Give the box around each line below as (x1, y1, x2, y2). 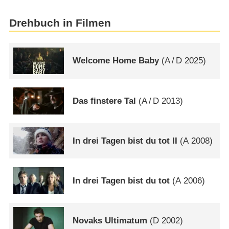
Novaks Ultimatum (73, 216, 148, 226)
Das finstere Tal (73, 96, 136, 106)
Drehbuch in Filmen (9, 16, 111, 29)
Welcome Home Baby (73, 56, 159, 66)
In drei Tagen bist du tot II (73, 135, 178, 146)
